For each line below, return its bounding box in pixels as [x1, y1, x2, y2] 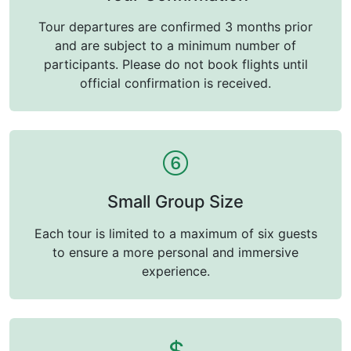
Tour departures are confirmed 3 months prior [38, 19, 313, 35]
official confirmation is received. [80, 75, 271, 92]
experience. [141, 263, 210, 280]
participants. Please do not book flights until [43, 56, 308, 73]
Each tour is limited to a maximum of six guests [34, 226, 317, 242]
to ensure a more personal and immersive [52, 244, 299, 261]
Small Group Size [107, 191, 244, 212]
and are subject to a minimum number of [55, 38, 296, 54]
